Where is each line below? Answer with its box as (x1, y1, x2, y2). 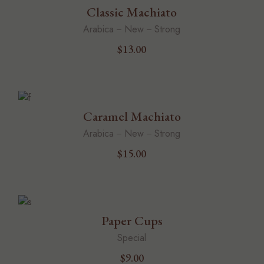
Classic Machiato (87, 4, 177, 21)
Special (117, 231, 147, 245)
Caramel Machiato (82, 108, 181, 126)
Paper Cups (101, 212, 163, 230)
